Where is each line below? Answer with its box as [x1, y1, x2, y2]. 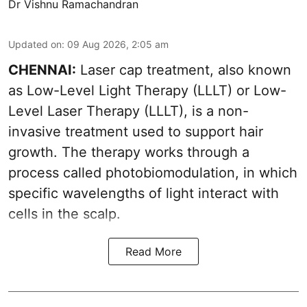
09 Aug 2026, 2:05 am [67, 38, 169, 51]
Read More [125, 245, 182, 259]
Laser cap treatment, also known [76, 62, 291, 79]
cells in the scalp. [8, 206, 121, 223]
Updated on [8, 38, 62, 51]
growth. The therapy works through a [8, 144, 249, 161]
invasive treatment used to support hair [8, 123, 263, 140]
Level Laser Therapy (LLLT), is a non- [8, 103, 249, 120]
